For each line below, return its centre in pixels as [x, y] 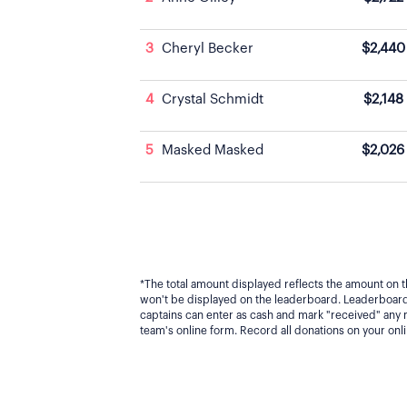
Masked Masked [213, 150]
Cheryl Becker [208, 49]
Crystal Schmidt [213, 99]
